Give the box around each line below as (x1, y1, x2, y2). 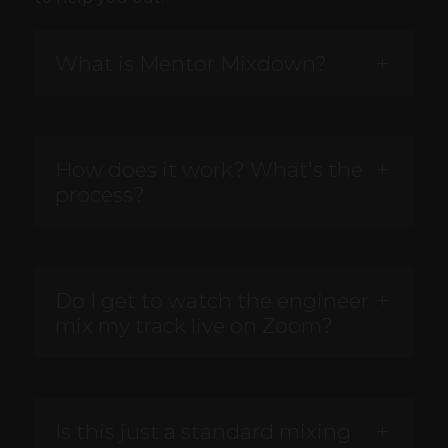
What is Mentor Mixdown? (55, 51, 327, 77)
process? (55, 182, 145, 208)
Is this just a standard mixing (55, 419, 351, 445)
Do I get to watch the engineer (55, 288, 369, 314)
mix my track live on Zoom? (55, 313, 333, 339)
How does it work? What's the (55, 157, 363, 183)
